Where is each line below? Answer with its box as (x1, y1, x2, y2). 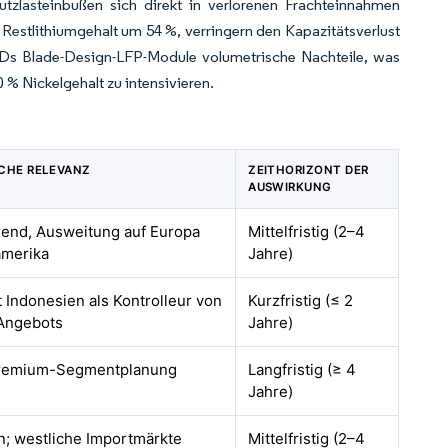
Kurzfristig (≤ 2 (248, 291, 354, 310)
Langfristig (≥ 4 (248, 360, 357, 379)
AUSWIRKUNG (248, 180, 332, 194)
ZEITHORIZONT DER (248, 163, 369, 177)
